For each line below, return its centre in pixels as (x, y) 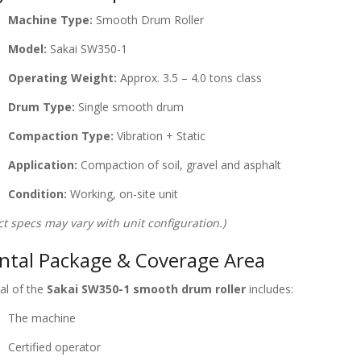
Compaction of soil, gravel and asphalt (179, 165)
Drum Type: (41, 107)
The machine (42, 318)
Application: (43, 165)
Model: (27, 49)
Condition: (37, 194)
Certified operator (54, 347)
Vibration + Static (160, 136)
